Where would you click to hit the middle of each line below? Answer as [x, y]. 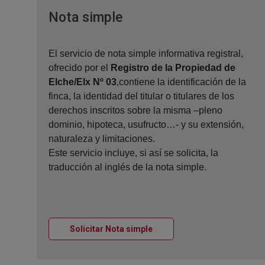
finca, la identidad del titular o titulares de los [141, 96]
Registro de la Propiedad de [173, 68]
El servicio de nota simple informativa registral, [146, 54]
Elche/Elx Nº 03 [83, 82]
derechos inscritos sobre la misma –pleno [135, 111]
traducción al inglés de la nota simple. [127, 167]
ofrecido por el [80, 68]
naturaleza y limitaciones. [102, 139]
